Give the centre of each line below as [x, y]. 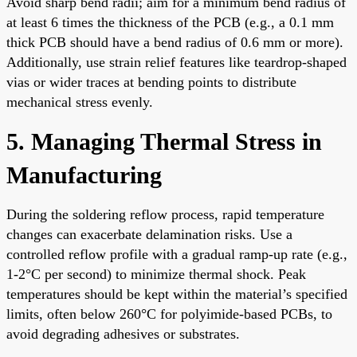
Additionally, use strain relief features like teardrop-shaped [177, 62]
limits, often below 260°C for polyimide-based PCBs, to [169, 314]
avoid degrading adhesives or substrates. [123, 333]
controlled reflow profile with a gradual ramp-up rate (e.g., [177, 254]
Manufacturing [84, 175]
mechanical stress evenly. [80, 102]
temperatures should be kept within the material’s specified [177, 294]
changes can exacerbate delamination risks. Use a [149, 234]
